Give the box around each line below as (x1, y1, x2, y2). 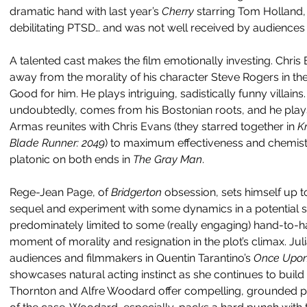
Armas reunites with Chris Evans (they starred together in (10, 120, 297, 133)
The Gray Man (133, 153, 202, 166)
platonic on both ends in (10, 153, 133, 166)
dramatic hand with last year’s (10, 5, 162, 18)
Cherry (162, 5, 197, 18)
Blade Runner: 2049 (10, 136, 105, 149)
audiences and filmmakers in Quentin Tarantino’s (10, 251, 254, 265)
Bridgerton (111, 186, 164, 199)
